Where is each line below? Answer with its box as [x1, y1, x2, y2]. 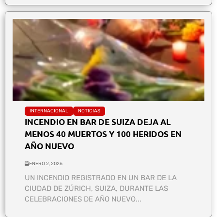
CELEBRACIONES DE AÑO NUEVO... [25, 194, 141, 203]
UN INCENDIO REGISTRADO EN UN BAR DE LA [25, 173, 177, 182]
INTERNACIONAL [30, 108, 68, 114]
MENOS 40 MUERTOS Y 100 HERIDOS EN [25, 128, 182, 139]
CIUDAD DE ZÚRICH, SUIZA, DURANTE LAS [25, 184, 168, 193]
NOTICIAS [78, 108, 100, 114]
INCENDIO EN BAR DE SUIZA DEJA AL [25, 116, 171, 127]
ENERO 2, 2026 [29, 160, 62, 167]
